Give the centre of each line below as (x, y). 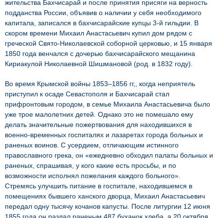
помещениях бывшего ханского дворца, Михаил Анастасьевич (105, 196)
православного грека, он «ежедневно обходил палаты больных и (109, 155)
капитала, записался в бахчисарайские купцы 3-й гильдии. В (102, 23)
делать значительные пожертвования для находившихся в (98, 125)
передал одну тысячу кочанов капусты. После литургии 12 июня (108, 206)
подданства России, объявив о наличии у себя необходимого (103, 13)
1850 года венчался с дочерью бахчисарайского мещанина (100, 54)
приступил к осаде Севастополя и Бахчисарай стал (87, 94)
